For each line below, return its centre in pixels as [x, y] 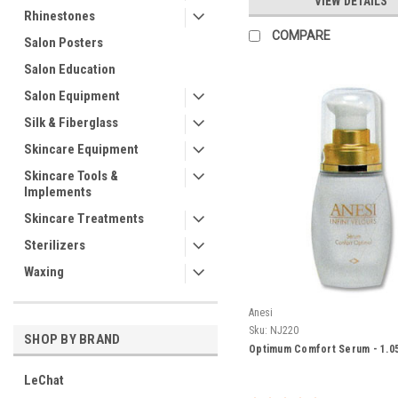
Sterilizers [55, 245]
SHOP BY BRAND [72, 339]
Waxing [44, 272]
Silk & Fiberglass [71, 123]
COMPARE [302, 36]
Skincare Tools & [71, 176]
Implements [58, 192]
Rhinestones [60, 16]
